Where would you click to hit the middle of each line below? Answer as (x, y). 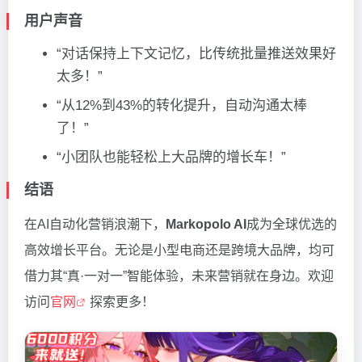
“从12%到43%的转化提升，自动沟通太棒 (182, 106)
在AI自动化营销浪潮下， (95, 225)
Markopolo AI (206, 225)
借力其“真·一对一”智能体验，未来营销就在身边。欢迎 (179, 276)
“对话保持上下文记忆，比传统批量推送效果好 (196, 54)
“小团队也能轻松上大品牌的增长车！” (171, 158)
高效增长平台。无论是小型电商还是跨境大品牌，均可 (179, 250)
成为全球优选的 (292, 225)
